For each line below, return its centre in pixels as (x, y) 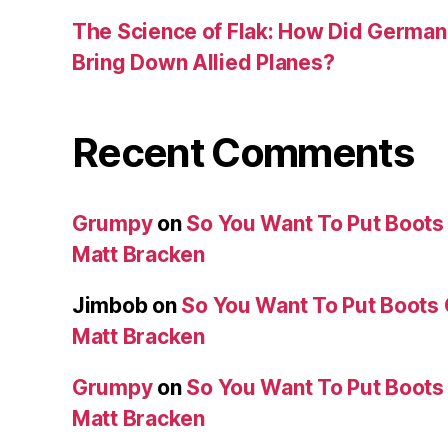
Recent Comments (243, 152)
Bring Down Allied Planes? (203, 62)
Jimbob (110, 305)
